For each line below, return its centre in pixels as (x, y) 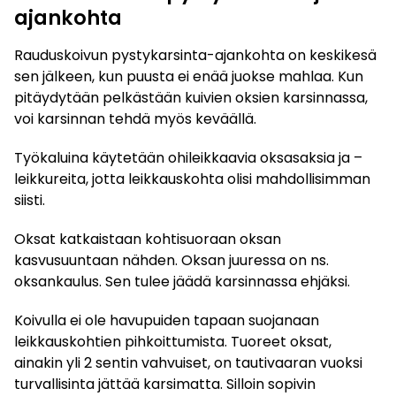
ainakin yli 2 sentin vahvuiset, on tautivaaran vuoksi (188, 362)
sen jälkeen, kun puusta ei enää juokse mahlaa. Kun (189, 76)
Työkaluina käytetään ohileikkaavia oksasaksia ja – (188, 157)
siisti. (30, 200)
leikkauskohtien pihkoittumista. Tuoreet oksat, (173, 341)
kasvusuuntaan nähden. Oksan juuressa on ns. (171, 260)
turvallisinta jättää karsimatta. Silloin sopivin (165, 384)
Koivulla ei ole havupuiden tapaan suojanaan (167, 320)
